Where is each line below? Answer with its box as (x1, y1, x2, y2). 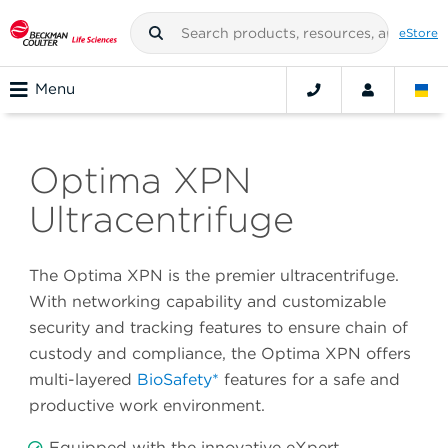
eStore (399, 25, 438, 40)
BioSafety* (137, 370, 219, 390)
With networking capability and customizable (29, 292, 386, 312)
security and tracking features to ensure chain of (29, 318, 408, 338)
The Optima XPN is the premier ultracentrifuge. (29, 266, 399, 286)
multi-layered (29, 370, 137, 390)
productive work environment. (29, 396, 265, 416)
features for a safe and (219, 370, 400, 390)
